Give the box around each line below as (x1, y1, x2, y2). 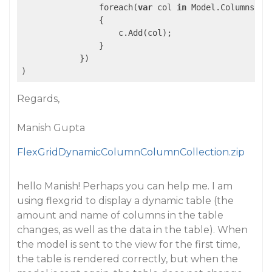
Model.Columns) (186, 2, 259, 12)
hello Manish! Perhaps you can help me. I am (17, 180, 233, 192)
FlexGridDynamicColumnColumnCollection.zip (17, 146, 245, 158)
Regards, (17, 93, 59, 104)
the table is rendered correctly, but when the (17, 253, 238, 265)
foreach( (21, 2, 138, 12)
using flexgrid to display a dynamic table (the (17, 195, 234, 206)
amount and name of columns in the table (17, 209, 223, 221)
